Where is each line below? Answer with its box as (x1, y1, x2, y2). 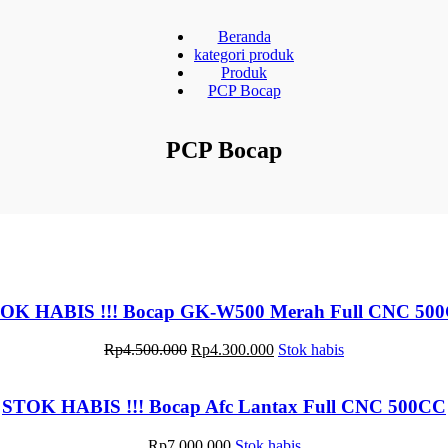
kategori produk (194, 45, 294, 63)
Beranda (217, 27, 271, 45)
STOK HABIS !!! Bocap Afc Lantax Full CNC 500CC (2, 395, 446, 417)
